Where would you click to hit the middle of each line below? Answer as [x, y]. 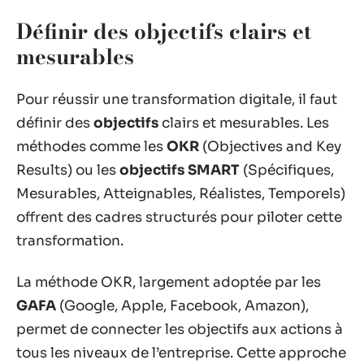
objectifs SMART [180, 170]
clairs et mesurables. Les [244, 123]
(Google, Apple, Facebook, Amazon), [182, 306]
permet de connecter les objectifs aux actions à [180, 329]
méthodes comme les [91, 146]
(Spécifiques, [287, 170]
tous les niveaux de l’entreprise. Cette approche [181, 353]
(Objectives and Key [270, 146]
